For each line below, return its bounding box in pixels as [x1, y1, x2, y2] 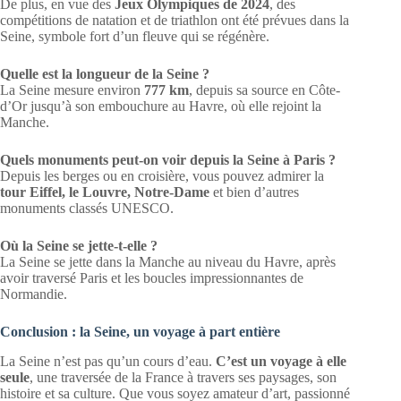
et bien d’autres [209, 183, 299, 200]
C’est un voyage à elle [216, 353, 346, 369]
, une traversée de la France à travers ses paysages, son [30, 369, 337, 385]
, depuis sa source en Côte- [189, 81, 340, 98]
